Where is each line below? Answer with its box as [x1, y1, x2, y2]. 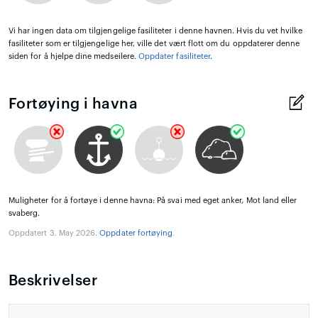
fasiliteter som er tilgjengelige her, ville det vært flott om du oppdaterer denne [9, 39, 300, 48]
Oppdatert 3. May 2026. [9, 229, 100, 237]
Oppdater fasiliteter [138, 52, 211, 60]
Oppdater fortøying [99, 229, 173, 237]
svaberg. [9, 209, 40, 217]
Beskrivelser [9, 273, 97, 288]
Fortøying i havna [9, 96, 138, 111]
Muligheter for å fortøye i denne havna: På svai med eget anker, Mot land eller [9, 196, 297, 204]
